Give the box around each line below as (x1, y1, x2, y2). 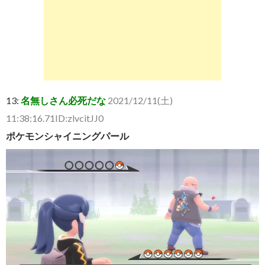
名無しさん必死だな (21, 95, 106, 106)
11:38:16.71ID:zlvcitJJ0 (6, 112, 104, 124)
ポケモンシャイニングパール (6, 130, 129, 142)
